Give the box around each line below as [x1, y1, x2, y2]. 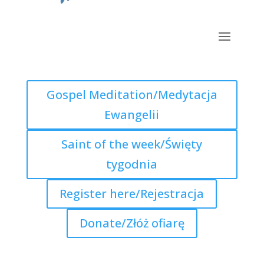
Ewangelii [104, 106, 160, 123]
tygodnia [106, 156, 158, 172]
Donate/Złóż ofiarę [79, 214, 184, 231]
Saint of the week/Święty [61, 136, 203, 152]
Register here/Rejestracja [60, 185, 204, 202]
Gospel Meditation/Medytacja [46, 86, 217, 103]
